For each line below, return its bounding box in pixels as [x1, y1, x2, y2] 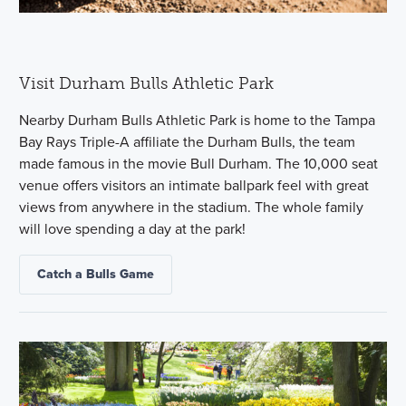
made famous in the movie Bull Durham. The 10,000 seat [19, 152, 379, 174]
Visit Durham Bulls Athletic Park [19, 72, 275, 93]
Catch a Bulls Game [37, 264, 155, 284]
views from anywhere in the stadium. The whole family [19, 196, 364, 217]
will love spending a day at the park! [19, 217, 246, 239]
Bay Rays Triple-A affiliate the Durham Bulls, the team [19, 130, 356, 152]
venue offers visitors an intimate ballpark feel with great [19, 174, 370, 196]
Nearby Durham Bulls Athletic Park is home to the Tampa [19, 109, 376, 130]
